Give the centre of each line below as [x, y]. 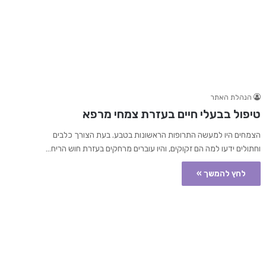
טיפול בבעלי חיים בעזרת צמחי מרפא [171, 114]
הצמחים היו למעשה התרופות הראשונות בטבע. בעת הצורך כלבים [156, 135]
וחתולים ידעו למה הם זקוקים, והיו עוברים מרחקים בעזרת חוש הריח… [153, 149]
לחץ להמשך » [221, 174]
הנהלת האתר [231, 98]
